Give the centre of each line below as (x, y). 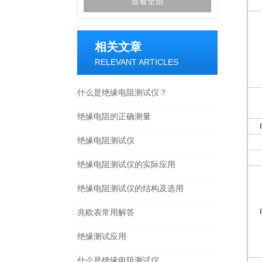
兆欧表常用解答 (106, 212)
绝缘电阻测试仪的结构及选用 (130, 188)
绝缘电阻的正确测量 (114, 116)
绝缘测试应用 (102, 236)
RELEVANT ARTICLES (137, 62)
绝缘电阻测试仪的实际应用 (126, 164)
